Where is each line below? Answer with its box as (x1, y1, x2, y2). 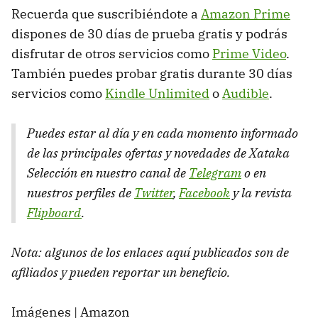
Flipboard (27, 204, 82, 221)
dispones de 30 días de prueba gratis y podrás (11, 25, 287, 42)
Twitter (134, 184, 173, 201)
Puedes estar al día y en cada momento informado (27, 124, 298, 141)
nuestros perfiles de (27, 184, 134, 201)
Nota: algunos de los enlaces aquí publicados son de (11, 243, 289, 261)
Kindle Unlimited (105, 84, 209, 102)
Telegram (189, 164, 241, 181)
